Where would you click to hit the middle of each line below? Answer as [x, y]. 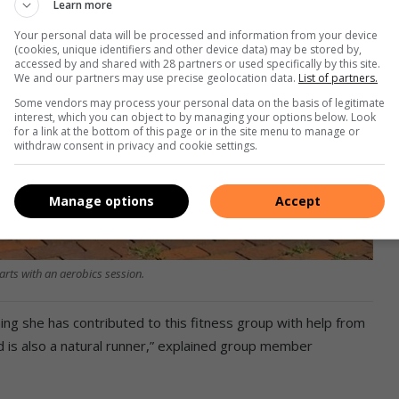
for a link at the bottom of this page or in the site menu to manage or [187, 131]
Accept [297, 201]
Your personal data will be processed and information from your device [196, 35]
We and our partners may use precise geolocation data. [156, 77]
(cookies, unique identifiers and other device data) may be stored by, [188, 49]
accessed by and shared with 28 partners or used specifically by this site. [197, 63]
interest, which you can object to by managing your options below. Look [195, 117]
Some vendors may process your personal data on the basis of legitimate [199, 102]
